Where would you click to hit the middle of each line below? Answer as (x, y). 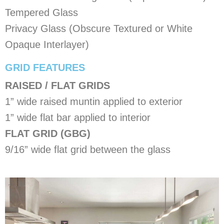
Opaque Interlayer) (47, 44)
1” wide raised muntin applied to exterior (94, 101)
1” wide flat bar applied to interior (78, 117)
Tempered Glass (41, 12)
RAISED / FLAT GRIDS (57, 85)
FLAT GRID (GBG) (48, 133)
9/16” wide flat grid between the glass (88, 149)
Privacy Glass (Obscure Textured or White (99, 28)
